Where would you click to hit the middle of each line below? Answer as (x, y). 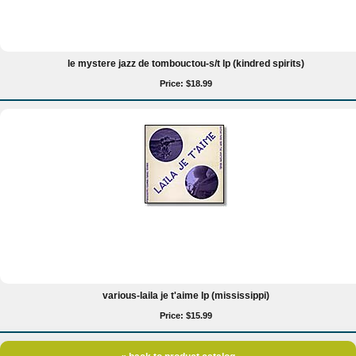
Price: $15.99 (186, 315)
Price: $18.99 (186, 83)
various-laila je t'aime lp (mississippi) (186, 296)
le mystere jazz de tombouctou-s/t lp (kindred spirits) (186, 64)
